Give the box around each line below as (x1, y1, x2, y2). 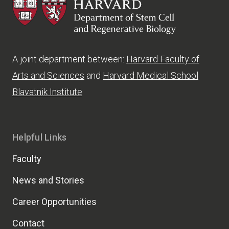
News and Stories (12, 175, 84, 186)
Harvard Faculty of (126, 54, 199, 65)
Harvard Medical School (103, 70, 198, 81)
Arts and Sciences (12, 70, 84, 81)
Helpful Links (12, 132, 67, 143)
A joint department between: (12, 54, 126, 65)
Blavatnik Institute (12, 86, 82, 98)
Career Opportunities (12, 196, 97, 208)
